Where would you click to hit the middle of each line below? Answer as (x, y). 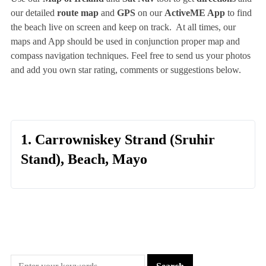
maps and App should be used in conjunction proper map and (125, 42)
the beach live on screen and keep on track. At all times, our (123, 27)
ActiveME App (194, 13)
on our (150, 13)
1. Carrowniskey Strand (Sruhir (118, 140)
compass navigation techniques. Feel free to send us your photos (130, 56)
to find (238, 13)
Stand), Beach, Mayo (84, 159)
